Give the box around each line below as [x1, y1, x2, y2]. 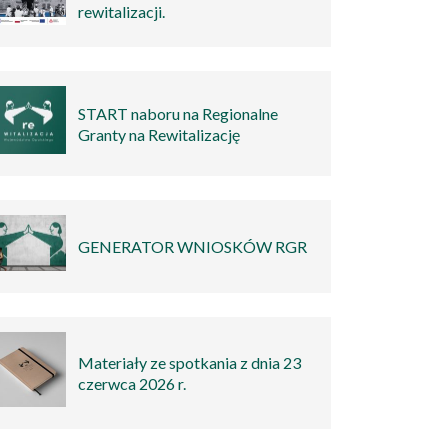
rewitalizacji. [78, 2, 166, 22]
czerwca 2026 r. [78, 374, 187, 394]
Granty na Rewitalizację [78, 124, 241, 144]
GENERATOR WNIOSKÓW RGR [78, 237, 308, 257]
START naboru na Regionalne [78, 103, 279, 123]
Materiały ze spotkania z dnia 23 [78, 353, 302, 373]
